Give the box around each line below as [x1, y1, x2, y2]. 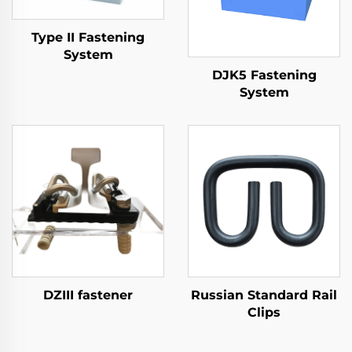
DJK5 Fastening [211, 68, 317, 82]
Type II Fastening [31, 30, 145, 45]
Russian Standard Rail [191, 288, 337, 302]
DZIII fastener [43, 288, 133, 302]
